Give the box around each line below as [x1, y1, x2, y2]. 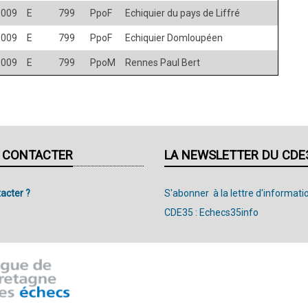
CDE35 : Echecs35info [164, 206, 258, 218]
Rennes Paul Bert [125, 56, 200, 68]
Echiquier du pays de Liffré [125, 7, 240, 19]
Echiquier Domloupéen [125, 32, 223, 43]
